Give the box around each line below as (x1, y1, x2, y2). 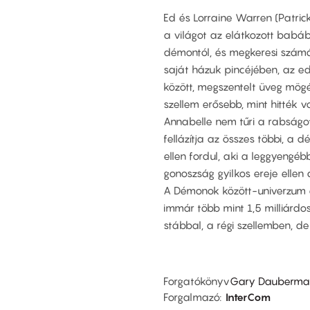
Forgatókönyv (163, 274, 230, 287)
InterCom (226, 290, 271, 303)
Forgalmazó (163, 290, 219, 303)
